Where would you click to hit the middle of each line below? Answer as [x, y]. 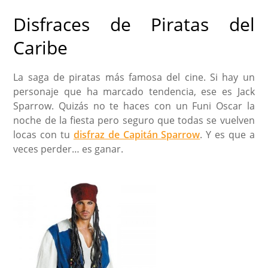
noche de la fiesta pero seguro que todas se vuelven [134, 120]
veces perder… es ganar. [68, 149]
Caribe [41, 47]
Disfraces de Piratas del [134, 24]
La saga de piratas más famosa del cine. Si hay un [134, 77]
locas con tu [43, 134]
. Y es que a [227, 134]
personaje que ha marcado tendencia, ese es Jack [134, 91]
